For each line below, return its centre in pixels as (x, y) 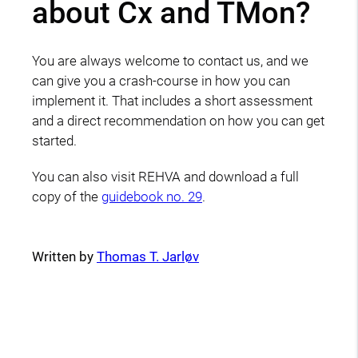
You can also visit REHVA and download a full (165, 177)
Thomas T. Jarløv (148, 257)
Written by (64, 257)
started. (54, 141)
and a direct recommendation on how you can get (178, 121)
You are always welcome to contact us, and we (170, 61)
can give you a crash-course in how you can (161, 81)
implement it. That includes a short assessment (172, 101)
